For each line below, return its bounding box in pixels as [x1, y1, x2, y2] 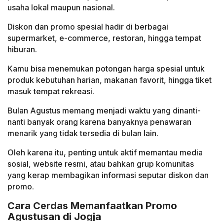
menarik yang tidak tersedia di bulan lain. [7, 128, 158, 138]
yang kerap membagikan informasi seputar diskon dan [7, 170, 209, 180]
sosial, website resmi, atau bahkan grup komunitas [7, 158, 194, 169]
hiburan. [7, 44, 37, 54]
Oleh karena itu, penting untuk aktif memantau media [7, 147, 203, 157]
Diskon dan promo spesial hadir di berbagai [7, 21, 168, 32]
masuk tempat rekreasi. [7, 86, 94, 96]
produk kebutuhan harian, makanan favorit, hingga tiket [7, 74, 212, 85]
